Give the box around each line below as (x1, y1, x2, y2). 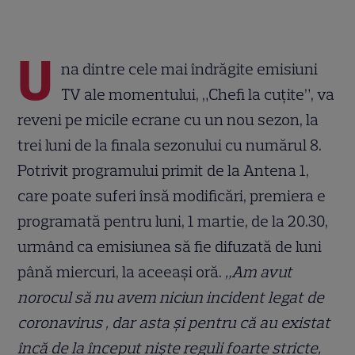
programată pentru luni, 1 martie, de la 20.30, (17, 211, 329, 231)
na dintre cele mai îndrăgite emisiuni (61, 59, 319, 78)
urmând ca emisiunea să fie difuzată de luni (17, 236, 323, 256)
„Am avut (225, 261, 293, 281)
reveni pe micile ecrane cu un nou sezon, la (17, 109, 319, 129)
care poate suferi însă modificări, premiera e (17, 185, 326, 205)
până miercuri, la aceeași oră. (17, 261, 226, 281)
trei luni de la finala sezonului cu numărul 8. (17, 135, 332, 155)
